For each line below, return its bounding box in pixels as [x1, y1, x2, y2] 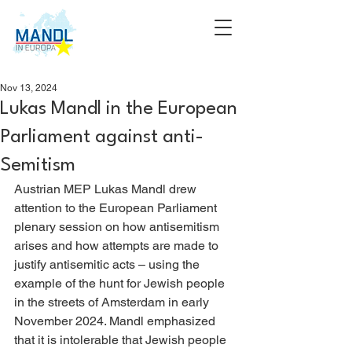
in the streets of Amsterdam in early [14, 295, 212, 310]
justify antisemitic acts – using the [14, 257, 203, 272]
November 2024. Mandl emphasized [14, 313, 218, 328]
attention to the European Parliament [14, 200, 220, 215]
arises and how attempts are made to [14, 238, 222, 253]
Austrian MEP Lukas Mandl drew [14, 181, 200, 196]
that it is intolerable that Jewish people [14, 332, 229, 347]
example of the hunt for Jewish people [14, 276, 228, 291]
